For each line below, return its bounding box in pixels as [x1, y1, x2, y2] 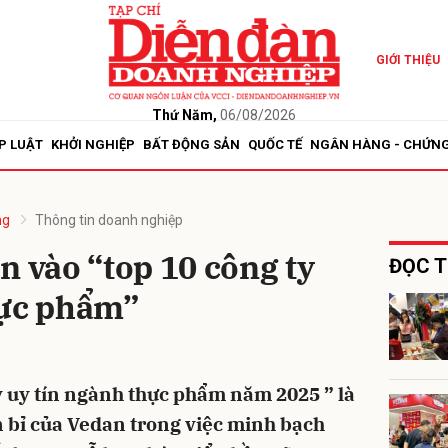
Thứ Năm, [151, 106, 217, 123]
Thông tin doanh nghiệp [35, 212, 183, 228]
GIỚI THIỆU [375, 53, 440, 67]
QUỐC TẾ [248, 137, 302, 152]
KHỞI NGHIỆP [51, 137, 135, 152]
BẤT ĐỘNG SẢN [143, 137, 240, 152]
